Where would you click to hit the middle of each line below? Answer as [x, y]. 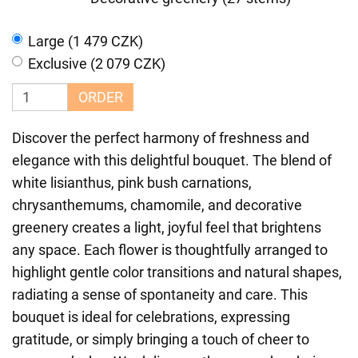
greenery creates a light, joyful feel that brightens [167, 227]
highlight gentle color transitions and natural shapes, [177, 272]
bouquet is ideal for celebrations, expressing [151, 317]
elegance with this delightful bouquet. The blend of [172, 160]
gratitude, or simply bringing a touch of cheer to [161, 339]
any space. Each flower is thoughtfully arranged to [170, 250]
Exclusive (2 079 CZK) [97, 64]
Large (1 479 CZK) [86, 41]
